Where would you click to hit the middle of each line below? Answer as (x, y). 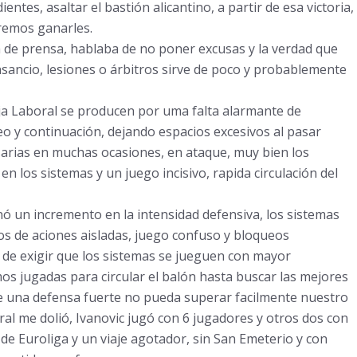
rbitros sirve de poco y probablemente (231, 69)
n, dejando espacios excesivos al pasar (207, 131)
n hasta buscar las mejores (268, 277)
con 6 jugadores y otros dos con (251, 318)
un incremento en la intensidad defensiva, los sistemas (175, 214)
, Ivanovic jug (108, 318)
